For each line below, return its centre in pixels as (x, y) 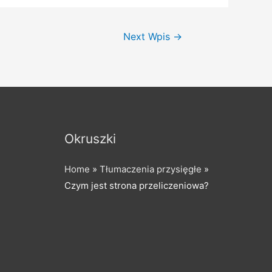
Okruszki (90, 138)
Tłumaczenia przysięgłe (151, 169)
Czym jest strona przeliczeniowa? (137, 185)
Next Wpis (148, 36)
